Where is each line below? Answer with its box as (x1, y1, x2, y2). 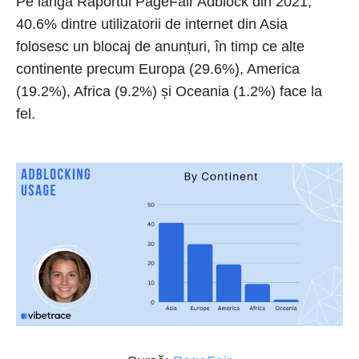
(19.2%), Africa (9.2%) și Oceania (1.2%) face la (16, 83, 322, 100)
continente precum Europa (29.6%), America (16, 61, 300, 78)
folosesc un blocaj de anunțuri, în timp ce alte (16, 38, 305, 55)
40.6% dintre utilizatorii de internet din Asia (16, 16, 288, 33)
